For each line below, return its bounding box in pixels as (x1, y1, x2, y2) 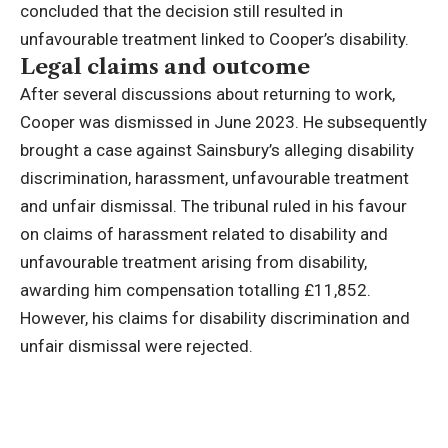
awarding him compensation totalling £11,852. (20, 280, 371, 301)
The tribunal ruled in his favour (177, 196, 407, 217)
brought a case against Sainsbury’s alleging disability (20, 140, 414, 161)
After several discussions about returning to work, (20, 84, 395, 105)
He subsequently (299, 112, 427, 133)
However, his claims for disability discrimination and (20, 308, 410, 329)
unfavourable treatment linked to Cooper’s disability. (20, 29, 409, 50)
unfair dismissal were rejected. (20, 336, 253, 357)
